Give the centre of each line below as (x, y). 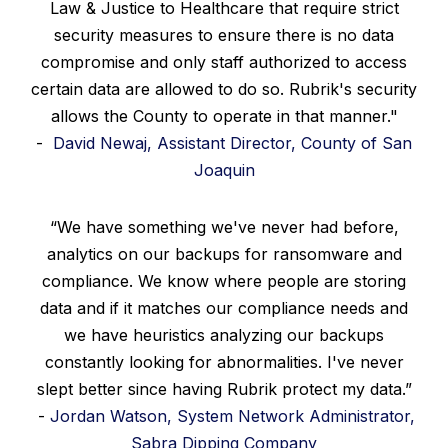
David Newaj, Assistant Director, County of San (232, 142)
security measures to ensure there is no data (224, 34)
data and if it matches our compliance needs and (224, 307)
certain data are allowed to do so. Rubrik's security (224, 88)
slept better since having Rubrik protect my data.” (224, 388)
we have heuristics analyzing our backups (224, 334)
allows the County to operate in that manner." (224, 115)
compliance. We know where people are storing (224, 280)
